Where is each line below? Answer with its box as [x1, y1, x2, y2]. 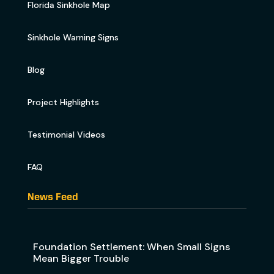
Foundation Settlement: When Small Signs [32, 240, 230, 254]
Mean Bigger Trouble [32, 252, 129, 265]
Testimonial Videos [27, 129, 105, 141]
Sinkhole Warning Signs [27, 32, 119, 43]
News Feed [27, 193, 78, 203]
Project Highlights [27, 97, 99, 108]
